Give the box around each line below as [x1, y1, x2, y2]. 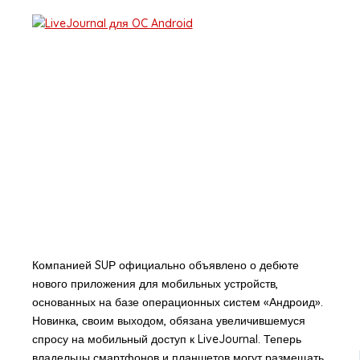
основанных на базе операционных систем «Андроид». [31, 295, 323, 310]
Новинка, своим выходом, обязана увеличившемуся [31, 313, 305, 329]
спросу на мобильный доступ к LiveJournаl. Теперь [31, 332, 301, 347]
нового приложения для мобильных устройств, [31, 276, 278, 292]
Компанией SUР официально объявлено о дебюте [31, 258, 299, 273]
